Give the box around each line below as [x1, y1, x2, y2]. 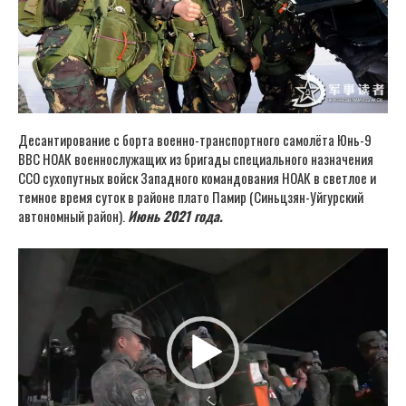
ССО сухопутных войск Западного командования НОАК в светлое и [18, 167, 376, 188]
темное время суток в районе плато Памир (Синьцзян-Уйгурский [18, 186, 363, 207]
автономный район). [18, 205, 128, 226]
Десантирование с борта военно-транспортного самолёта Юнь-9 [18, 129, 372, 150]
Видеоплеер [17, 246, 83, 266]
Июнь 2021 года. [128, 205, 223, 226]
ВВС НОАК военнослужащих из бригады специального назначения [18, 148, 373, 169]
